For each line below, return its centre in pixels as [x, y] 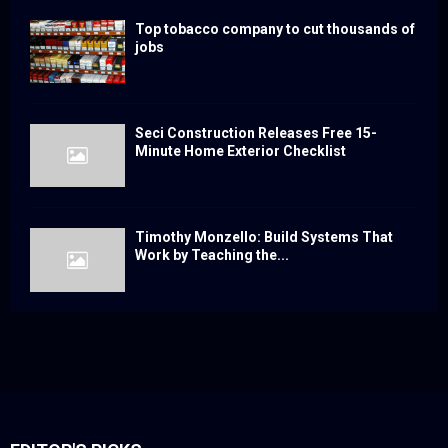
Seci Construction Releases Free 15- [256, 133]
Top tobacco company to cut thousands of [275, 28]
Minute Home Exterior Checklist [240, 151]
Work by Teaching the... [212, 255]
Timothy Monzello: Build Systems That [264, 237]
